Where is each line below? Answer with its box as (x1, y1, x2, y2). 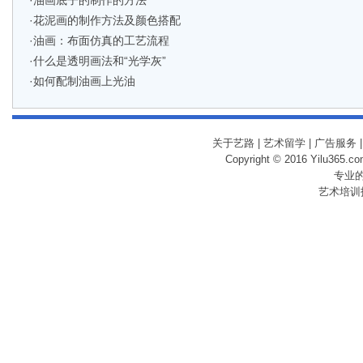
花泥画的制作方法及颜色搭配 (33, 14, 181, 27)
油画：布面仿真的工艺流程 (33, 34, 169, 47)
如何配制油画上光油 (33, 75, 135, 88)
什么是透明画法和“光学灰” (33, 54, 166, 67)
